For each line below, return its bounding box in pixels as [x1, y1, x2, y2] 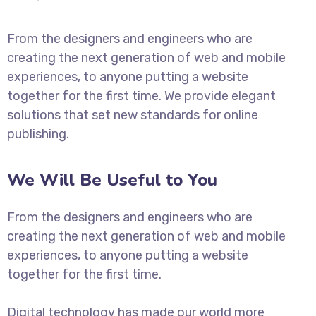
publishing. [7, 126, 69, 142]
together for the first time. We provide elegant [7, 88, 276, 104]
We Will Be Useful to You [7, 169, 217, 191]
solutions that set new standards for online [7, 107, 258, 123]
